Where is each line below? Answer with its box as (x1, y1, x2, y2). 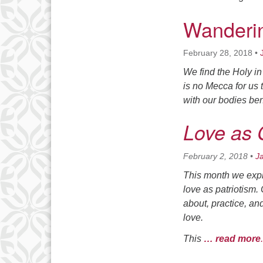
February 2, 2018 (183, 151, 248, 161)
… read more (204, 234, 261, 244)
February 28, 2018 (183, 48, 252, 58)
